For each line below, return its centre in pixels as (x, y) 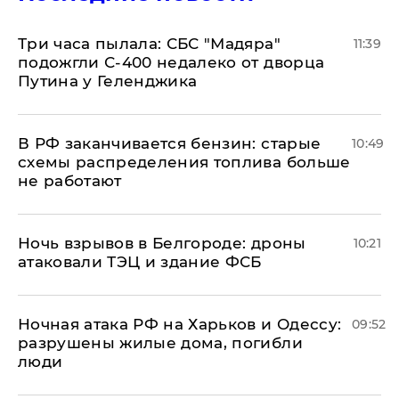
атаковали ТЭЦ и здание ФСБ (140, 262)
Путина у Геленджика (108, 81)
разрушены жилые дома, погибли (160, 343)
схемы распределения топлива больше (184, 162)
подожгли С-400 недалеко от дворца (171, 62)
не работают (70, 181)
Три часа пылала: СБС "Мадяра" (149, 44)
